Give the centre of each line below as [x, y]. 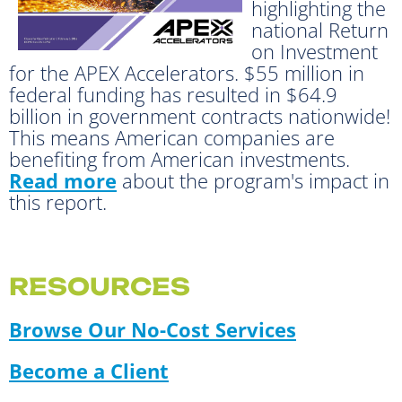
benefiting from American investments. [179, 158]
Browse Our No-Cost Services [153, 329]
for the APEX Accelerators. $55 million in [187, 72]
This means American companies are [172, 137]
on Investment [315, 51]
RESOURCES [100, 286]
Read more [63, 180]
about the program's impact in [253, 180]
